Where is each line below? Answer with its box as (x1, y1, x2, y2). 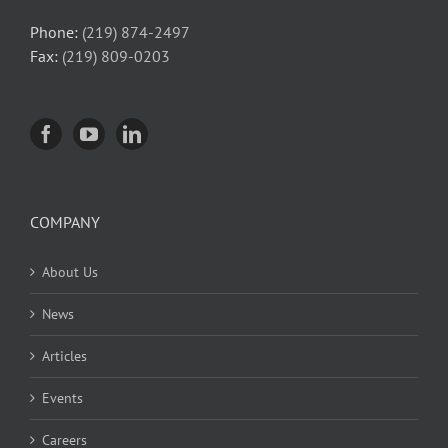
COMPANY (30, 212, 100, 233)
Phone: (30, 22, 82, 43)
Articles (42, 347, 87, 366)
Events (42, 389, 83, 408)
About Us (42, 263, 98, 282)
